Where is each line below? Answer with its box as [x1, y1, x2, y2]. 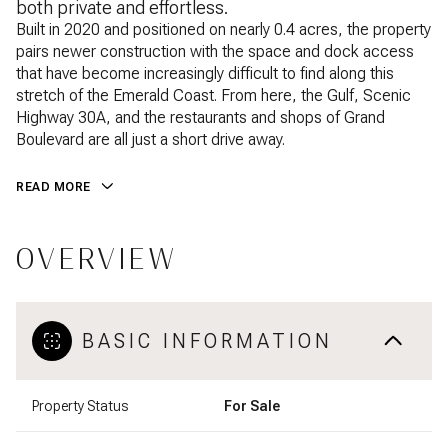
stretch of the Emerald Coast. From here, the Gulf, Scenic [16, 86, 411, 105]
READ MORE [16, 180, 91, 194]
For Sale [224, 397, 280, 414]
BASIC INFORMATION [82, 328, 333, 353]
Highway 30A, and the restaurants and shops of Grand [16, 108, 385, 127]
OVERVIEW [16, 242, 178, 276]
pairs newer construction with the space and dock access [16, 42, 414, 61]
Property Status [32, 397, 128, 414]
